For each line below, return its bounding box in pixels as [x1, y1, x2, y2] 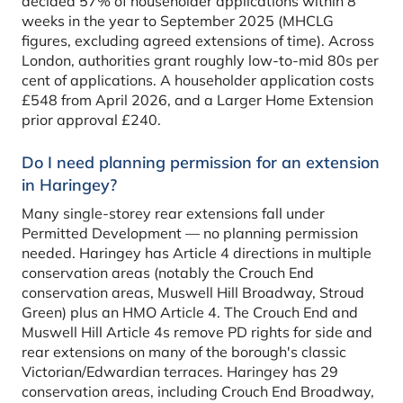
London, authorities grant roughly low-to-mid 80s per [22, 51, 379, 70]
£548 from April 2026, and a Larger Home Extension [22, 91, 373, 110]
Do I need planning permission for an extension [22, 152, 380, 174]
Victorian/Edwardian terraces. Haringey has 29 [22, 363, 338, 381]
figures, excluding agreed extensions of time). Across [22, 31, 374, 50]
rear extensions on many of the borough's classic [22, 343, 346, 362]
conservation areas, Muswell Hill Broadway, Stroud [22, 283, 364, 302]
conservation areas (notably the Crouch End [22, 264, 314, 282]
